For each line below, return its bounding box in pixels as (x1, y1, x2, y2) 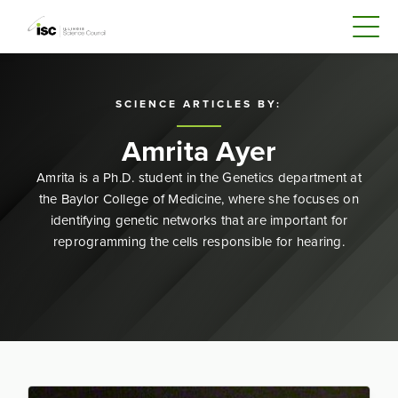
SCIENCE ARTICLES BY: (115, 96, 283, 112)
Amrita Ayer (121, 130, 277, 172)
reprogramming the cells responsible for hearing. (52, 232, 345, 251)
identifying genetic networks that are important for (50, 211, 348, 230)
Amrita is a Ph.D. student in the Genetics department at (36, 168, 362, 187)
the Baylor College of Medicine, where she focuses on (38, 189, 359, 209)
